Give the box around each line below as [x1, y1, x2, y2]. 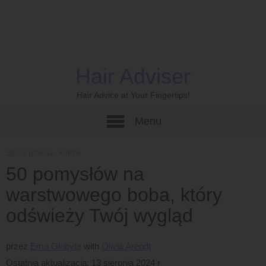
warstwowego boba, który [6, 184, 222, 205]
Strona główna [6, 149, 53, 157]
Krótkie [59, 149, 81, 157]
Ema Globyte [30, 241, 81, 251]
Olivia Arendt [102, 241, 151, 251]
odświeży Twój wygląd [6, 205, 193, 226]
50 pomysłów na [6, 163, 144, 185]
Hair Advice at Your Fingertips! [76, 90, 190, 100]
